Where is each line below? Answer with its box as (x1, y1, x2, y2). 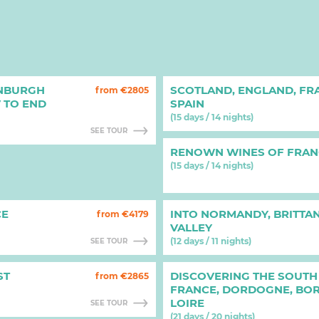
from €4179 (97, 209, 149, 219)
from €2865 (95, 271, 149, 281)
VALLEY (170, 221, 212, 234)
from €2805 (95, 85, 149, 95)
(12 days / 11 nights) (170, 236, 251, 246)
